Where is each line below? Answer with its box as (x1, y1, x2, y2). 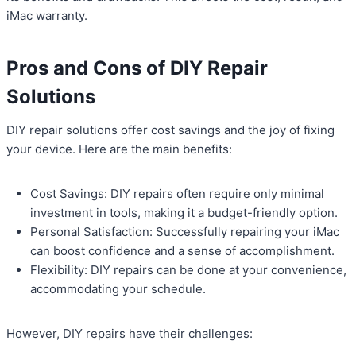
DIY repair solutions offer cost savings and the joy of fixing (6, 122, 335, 138)
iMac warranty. (6, 8, 87, 24)
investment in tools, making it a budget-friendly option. (30, 205, 338, 221)
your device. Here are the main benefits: (6, 141, 232, 157)
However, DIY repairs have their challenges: (6, 326, 253, 342)
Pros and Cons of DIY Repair (6, 56, 268, 80)
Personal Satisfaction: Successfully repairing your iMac (30, 224, 339, 240)
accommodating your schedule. (30, 281, 206, 297)
